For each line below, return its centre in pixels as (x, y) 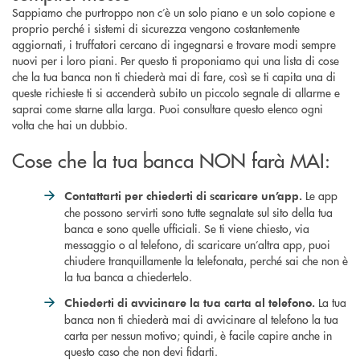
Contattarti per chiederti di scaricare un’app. (185, 195)
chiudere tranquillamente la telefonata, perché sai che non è (206, 260)
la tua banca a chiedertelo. (128, 276)
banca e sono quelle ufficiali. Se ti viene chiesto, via (187, 228)
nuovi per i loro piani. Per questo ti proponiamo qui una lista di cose (176, 60)
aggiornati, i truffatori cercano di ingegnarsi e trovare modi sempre (174, 44)
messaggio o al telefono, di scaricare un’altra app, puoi (197, 244)
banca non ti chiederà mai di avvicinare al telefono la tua (201, 319)
